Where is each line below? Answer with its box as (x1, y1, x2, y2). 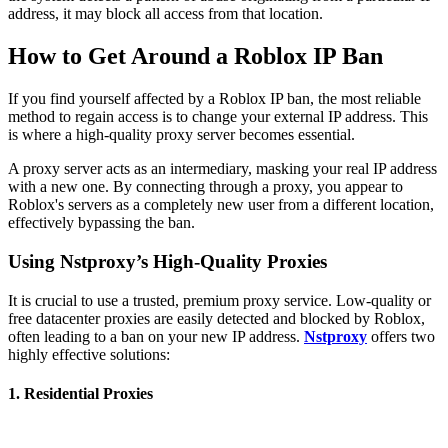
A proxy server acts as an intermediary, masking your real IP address (8, 160, 437, 178)
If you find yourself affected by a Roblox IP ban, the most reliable (8, 90, 421, 108)
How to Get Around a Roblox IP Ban (8, 43, 383, 70)
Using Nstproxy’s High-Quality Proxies (8, 250, 327, 272)
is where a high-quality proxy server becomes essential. (8, 126, 355, 144)
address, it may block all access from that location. (8, 5, 323, 23)
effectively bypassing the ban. (8, 214, 195, 232)
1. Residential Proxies (8, 384, 153, 402)
